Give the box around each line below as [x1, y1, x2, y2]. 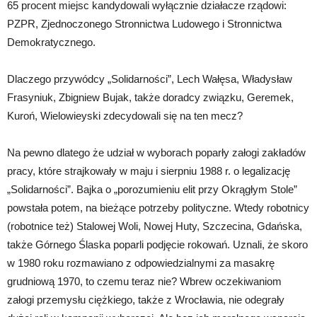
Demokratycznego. [7, 35, 96, 48]
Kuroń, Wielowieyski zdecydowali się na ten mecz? [7, 109, 243, 122]
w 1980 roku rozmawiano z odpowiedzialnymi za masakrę [7, 256, 275, 269]
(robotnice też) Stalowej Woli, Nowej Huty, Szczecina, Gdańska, [7, 219, 302, 232]
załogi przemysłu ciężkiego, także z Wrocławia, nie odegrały [7, 293, 284, 306]
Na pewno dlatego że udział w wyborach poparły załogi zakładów [7, 146, 306, 158]
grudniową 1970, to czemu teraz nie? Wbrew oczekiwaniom [7, 275, 282, 287]
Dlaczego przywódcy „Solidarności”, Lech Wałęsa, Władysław [7, 72, 292, 85]
